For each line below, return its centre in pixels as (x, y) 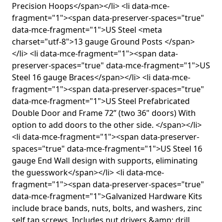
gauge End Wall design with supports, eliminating (105, 160)
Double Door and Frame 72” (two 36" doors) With (104, 113)
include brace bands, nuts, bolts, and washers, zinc (107, 208)
